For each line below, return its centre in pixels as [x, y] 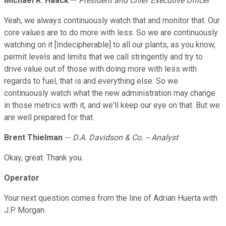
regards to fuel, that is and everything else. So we [91, 81]
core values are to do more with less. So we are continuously [111, 33]
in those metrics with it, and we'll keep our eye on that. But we [112, 105]
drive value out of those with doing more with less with [100, 69]
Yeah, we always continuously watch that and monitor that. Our [112, 21]
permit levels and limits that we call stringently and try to [103, 57]
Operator [22, 178]
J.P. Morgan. [25, 210]
